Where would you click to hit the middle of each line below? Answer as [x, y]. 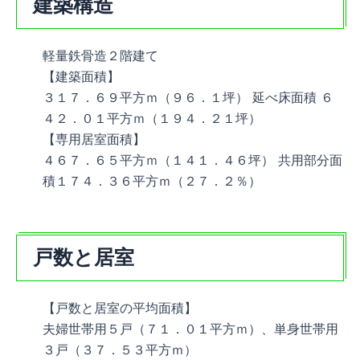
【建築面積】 [81, 76]
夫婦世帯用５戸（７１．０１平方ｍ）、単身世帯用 [190, 328]
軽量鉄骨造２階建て [100, 55]
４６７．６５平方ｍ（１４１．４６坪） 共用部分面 [192, 160]
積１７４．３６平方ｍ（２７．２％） [151, 180]
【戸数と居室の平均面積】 [119, 307]
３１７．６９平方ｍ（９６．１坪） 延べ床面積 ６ [188, 97]
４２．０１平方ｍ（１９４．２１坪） [151, 118]
